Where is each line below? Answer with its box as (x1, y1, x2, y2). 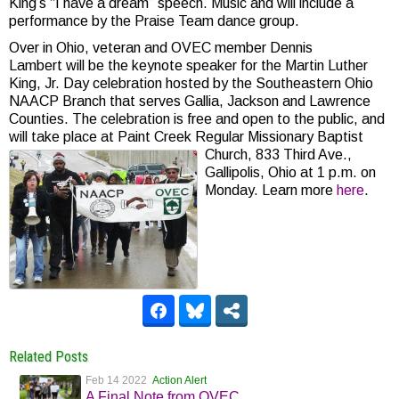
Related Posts (9, 347, 88, 365)
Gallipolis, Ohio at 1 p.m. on (204, 165, 376, 180)
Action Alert (152, 373, 207, 387)
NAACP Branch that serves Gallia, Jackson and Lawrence (9, 94, 370, 109)
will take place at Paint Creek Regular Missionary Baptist (9, 129, 363, 144)
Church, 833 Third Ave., (204, 147, 352, 162)
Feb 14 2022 (85, 373, 152, 387)
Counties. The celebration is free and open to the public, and (9, 111, 385, 126)
